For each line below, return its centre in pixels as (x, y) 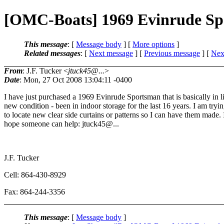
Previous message (172, 53)
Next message (111, 53)
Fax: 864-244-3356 (34, 191)
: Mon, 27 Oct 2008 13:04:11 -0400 (76, 79)
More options (153, 44)
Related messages (52, 53)
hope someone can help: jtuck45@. (59, 123)
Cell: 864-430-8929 (35, 174)
